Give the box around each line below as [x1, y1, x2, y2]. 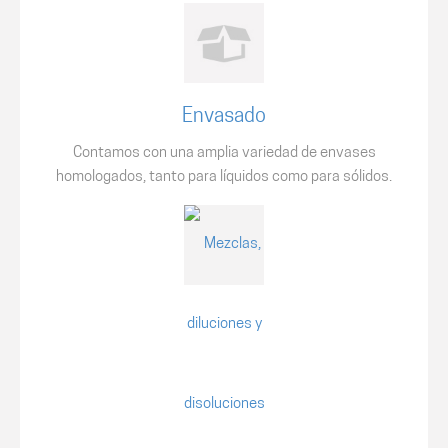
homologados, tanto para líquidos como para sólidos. [56, 170, 392, 185]
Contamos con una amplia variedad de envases [72, 146, 376, 161]
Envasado [182, 107, 266, 127]
